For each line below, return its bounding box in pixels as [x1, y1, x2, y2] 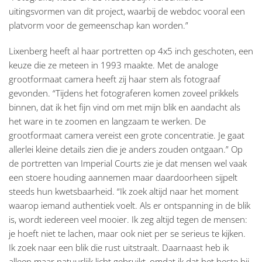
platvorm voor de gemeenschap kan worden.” [9, 19, 188, 32]
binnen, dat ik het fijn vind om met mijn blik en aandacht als [9, 101, 240, 113]
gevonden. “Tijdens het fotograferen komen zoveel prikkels [9, 87, 239, 99]
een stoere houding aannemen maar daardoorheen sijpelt [9, 171, 237, 184]
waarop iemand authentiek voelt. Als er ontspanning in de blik [9, 199, 250, 212]
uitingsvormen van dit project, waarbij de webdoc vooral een [9, 5, 245, 18]
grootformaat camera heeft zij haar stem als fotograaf [9, 73, 220, 85]
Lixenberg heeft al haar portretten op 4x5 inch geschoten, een [9, 45, 253, 57]
